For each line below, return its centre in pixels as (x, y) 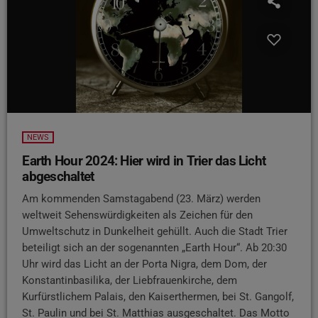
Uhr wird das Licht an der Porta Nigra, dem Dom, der (145, 264)
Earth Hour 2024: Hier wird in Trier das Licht (144, 160)
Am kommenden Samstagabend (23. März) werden (142, 199)
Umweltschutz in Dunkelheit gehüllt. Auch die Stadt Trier (155, 232)
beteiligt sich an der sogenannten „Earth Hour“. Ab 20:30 (155, 248)
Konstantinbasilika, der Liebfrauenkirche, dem (130, 281)
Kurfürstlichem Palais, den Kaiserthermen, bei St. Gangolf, (158, 297)
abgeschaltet (58, 176)
